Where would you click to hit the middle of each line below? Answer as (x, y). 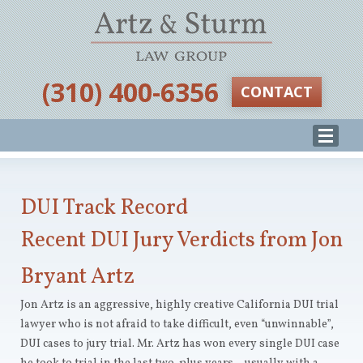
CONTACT (276, 92)
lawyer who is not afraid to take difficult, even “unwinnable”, (177, 325)
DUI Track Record (104, 208)
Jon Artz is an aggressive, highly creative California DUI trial (179, 305)
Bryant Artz (77, 277)
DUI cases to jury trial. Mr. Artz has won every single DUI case (180, 344)
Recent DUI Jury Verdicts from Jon (181, 241)
